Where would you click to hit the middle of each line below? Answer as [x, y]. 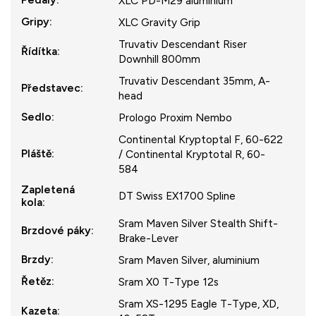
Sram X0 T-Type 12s [169, 281]
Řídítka [39, 51]
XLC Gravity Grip [159, 22]
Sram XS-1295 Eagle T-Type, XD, [199, 303]
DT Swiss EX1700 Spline [177, 195]
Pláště [36, 153]
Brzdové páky [56, 230]
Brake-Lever [148, 238]
